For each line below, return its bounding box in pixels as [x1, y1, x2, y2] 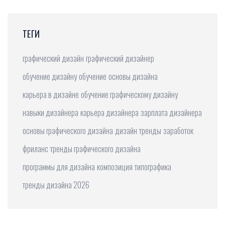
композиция [97, 161, 133, 173]
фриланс [23, 143, 48, 155]
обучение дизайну [23, 70, 77, 83]
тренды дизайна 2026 [23, 179, 89, 191]
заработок [163, 125, 193, 137]
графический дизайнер [86, 52, 154, 65]
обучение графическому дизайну [81, 88, 178, 101]
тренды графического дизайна [50, 143, 141, 155]
